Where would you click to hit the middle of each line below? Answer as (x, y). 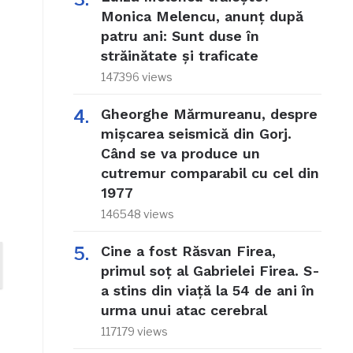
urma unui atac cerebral (184, 310)
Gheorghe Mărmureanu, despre (209, 114)
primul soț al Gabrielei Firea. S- (210, 271)
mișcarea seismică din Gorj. (196, 134)
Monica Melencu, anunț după (202, 17)
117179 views (134, 332)
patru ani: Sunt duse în (180, 36)
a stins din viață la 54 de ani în (207, 291)
